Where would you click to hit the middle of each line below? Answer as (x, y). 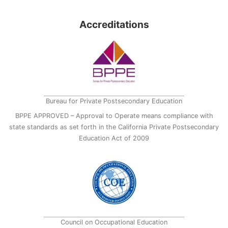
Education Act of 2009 (114, 138)
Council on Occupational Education (114, 222)
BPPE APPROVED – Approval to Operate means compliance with (114, 116)
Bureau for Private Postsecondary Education (114, 101)
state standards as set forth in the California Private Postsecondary (114, 127)
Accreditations (114, 24)
